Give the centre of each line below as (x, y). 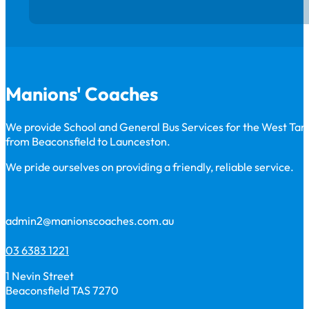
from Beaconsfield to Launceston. (88, 141)
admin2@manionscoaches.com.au (90, 221)
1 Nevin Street (40, 276)
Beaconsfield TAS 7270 (62, 290)
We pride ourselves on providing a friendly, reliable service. (150, 167)
